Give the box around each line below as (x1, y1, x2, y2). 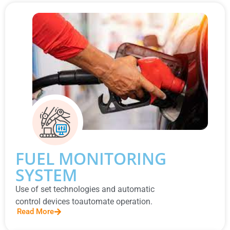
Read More (17, 206, 54, 216)
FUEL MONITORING (15, 147, 166, 170)
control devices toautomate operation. (15, 197, 152, 207)
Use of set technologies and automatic (15, 184, 155, 195)
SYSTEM (15, 164, 77, 186)
